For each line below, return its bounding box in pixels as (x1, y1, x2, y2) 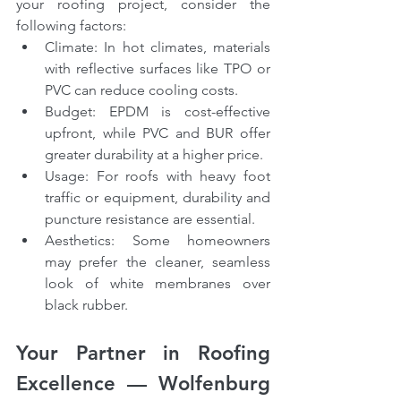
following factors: (16, 17, 126, 35)
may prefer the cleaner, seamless (45, 253, 270, 271)
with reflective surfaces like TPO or (45, 60, 270, 78)
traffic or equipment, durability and (45, 189, 270, 207)
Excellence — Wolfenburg (16, 371, 270, 397)
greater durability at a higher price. (45, 146, 263, 164)
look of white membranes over (45, 275, 270, 293)
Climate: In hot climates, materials (45, 38, 270, 56)
